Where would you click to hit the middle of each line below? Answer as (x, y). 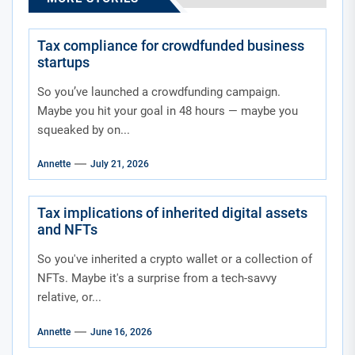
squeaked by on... (84, 130)
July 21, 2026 (120, 164)
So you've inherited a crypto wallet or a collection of (175, 260)
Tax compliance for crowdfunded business (171, 45)
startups (63, 62)
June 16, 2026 (121, 332)
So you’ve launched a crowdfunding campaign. (159, 92)
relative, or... (69, 298)
